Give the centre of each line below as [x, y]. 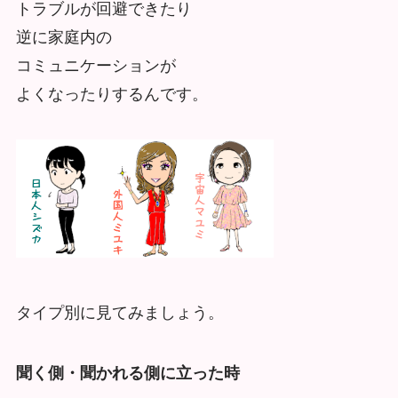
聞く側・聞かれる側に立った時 [127, 374]
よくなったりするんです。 [111, 94]
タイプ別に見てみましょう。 [119, 313]
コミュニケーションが [96, 65]
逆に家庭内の [64, 37]
